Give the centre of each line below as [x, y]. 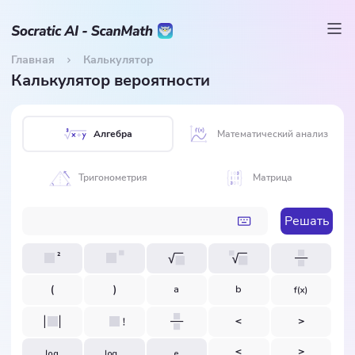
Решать [307, 221]
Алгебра [113, 134]
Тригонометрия [113, 178]
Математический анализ [272, 134]
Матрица [272, 178]
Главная [33, 60]
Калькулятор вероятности [111, 80]
